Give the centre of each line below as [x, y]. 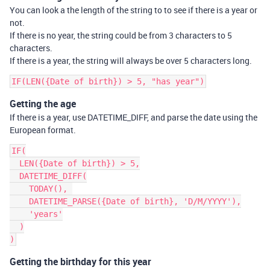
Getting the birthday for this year [80, 261]
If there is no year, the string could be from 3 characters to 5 [121, 35]
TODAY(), [19, 188]
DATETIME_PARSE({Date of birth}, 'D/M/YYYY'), [19, 201]
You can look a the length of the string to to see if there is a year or [133, 10]
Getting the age [43, 103]
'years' [19, 214]
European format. [43, 130]
